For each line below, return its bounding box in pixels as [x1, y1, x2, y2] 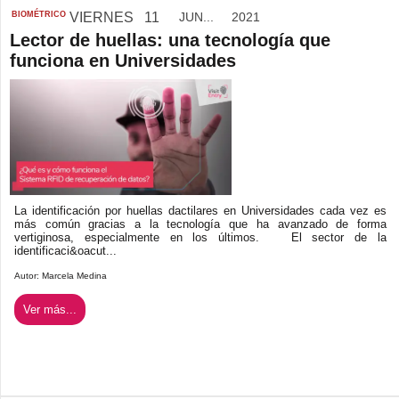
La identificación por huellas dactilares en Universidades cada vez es [14, 203, 387, 217]
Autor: [14, 270, 42, 281]
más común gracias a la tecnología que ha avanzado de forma [14, 216, 387, 231]
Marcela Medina [42, 270, 107, 281]
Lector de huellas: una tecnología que [10, 29, 330, 50]
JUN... [179, 9, 214, 24]
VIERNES [69, 9, 134, 25]
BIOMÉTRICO [12, 9, 66, 19]
